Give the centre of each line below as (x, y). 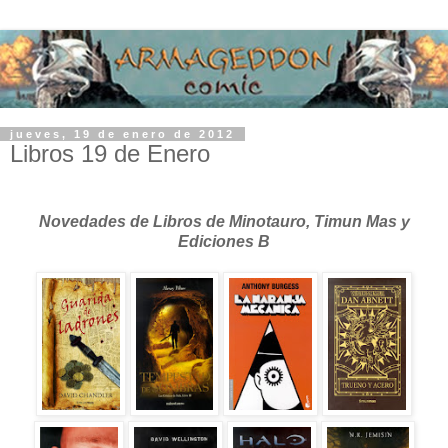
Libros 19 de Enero (110, 153)
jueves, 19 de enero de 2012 (122, 133)
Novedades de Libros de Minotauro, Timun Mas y (224, 221)
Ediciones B (224, 241)
